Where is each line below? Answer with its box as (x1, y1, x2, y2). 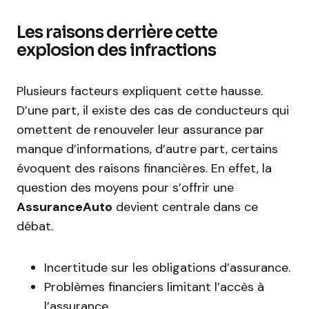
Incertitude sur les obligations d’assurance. (44, 259, 290, 276)
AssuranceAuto (17, 199, 112, 215)
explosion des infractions (17, 40, 216, 61)
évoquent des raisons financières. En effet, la (17, 160, 272, 177)
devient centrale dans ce (112, 199, 258, 215)
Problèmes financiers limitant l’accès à (44, 279, 264, 295)
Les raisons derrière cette (17, 22, 218, 43)
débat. (17, 218, 53, 235)
